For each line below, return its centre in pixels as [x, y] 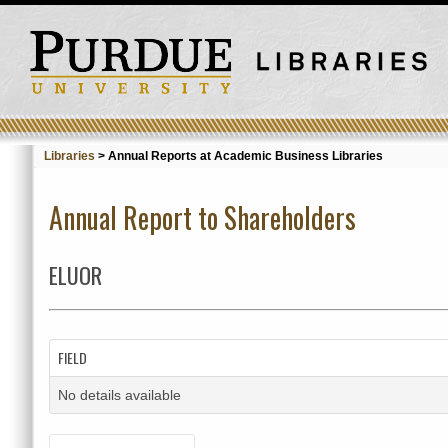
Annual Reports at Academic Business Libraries [245, 156]
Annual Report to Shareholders [202, 217]
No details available [119, 395]
